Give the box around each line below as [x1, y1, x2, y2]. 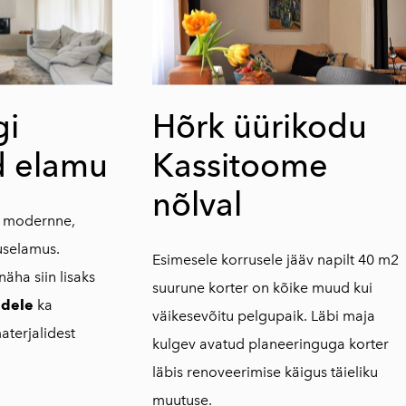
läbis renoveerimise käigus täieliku [151, 362, 378, 381]
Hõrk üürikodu [151, 106, 367, 146]
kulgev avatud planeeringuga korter [151, 334, 389, 353]
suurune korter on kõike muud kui [151, 278, 372, 296]
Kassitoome [151, 145, 328, 185]
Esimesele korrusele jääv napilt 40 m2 [151, 250, 399, 268]
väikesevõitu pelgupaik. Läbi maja [151, 306, 375, 324]
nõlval [151, 184, 242, 224]
